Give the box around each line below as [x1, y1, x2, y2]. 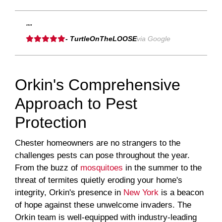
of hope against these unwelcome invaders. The [15, 200, 191, 210]
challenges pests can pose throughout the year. [15, 151, 190, 161]
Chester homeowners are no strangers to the [15, 138, 180, 148]
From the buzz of [15, 163, 80, 173]
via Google [137, 35, 170, 43]
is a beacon [159, 188, 204, 198]
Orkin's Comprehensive [15, 76, 180, 94]
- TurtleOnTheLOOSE [65, 35, 137, 43]
